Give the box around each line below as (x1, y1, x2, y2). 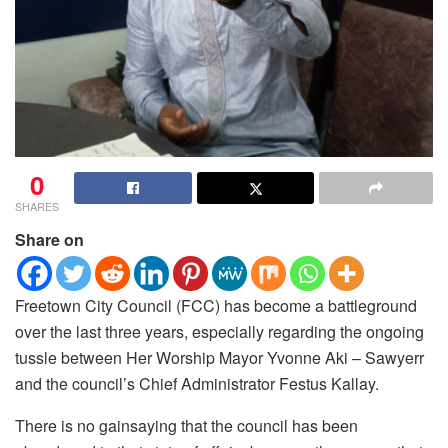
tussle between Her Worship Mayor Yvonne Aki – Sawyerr (15, 345, 424, 369)
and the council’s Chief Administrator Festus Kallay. (15, 371, 379, 395)
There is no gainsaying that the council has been (15, 413, 358, 437)
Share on (15, 227, 84, 251)
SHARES (15, 197, 59, 214)
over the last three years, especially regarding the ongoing (15, 319, 424, 343)
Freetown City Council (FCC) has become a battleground (15, 293, 417, 317)
